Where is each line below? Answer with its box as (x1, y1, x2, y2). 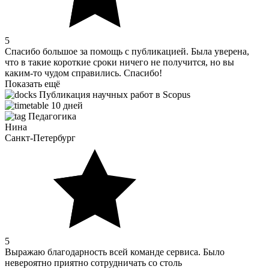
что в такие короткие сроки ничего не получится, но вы (5, 56, 234, 67)
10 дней (49, 100, 83, 110)
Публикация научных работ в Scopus (37, 89, 190, 100)
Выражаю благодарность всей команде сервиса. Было (5, 246, 225, 257)
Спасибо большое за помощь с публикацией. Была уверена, (5, 46, 249, 56)
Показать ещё (5, 78, 60, 89)
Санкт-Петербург (5, 132, 76, 143)
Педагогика (26, 110, 76, 121)
